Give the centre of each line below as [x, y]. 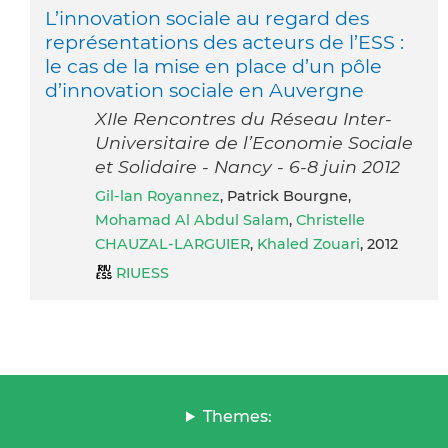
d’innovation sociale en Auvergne [204, 89]
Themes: [237, 416]
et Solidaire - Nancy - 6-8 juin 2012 [247, 166]
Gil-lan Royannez [163, 195]
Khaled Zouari [308, 243]
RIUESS [142, 272]
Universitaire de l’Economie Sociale [254, 142]
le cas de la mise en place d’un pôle [213, 65]
